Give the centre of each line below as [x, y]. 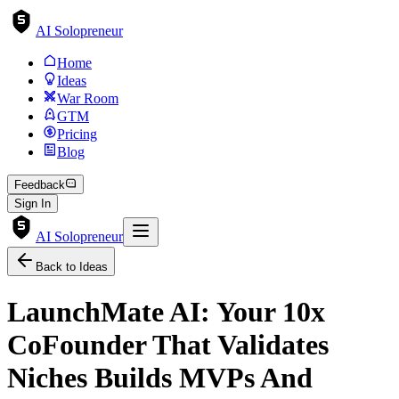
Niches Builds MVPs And [160, 377]
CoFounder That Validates [168, 344]
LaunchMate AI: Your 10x [166, 311]
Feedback [40, 185]
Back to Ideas [72, 267]
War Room [88, 98]
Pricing [77, 134]
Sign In [33, 204]
